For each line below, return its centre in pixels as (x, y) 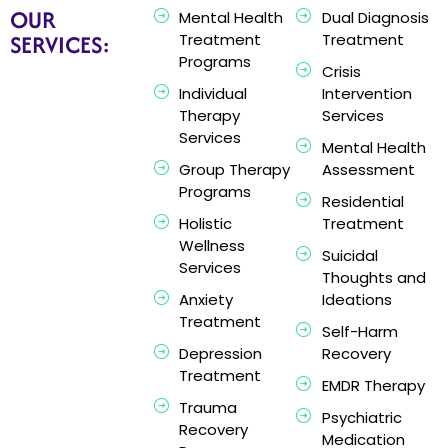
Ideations (356, 300)
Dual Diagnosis (375, 18)
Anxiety (205, 300)
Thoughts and (373, 278)
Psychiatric (361, 418)
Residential (362, 202)
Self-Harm (359, 332)
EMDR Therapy (373, 386)
